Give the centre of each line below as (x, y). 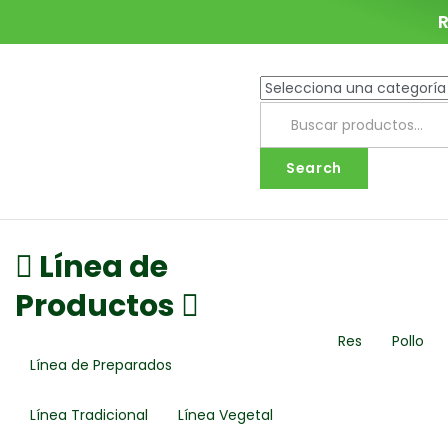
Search (314, 168)
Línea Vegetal (225, 415)
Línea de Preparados (101, 365)
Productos (95, 306)
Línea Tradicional (89, 415)
